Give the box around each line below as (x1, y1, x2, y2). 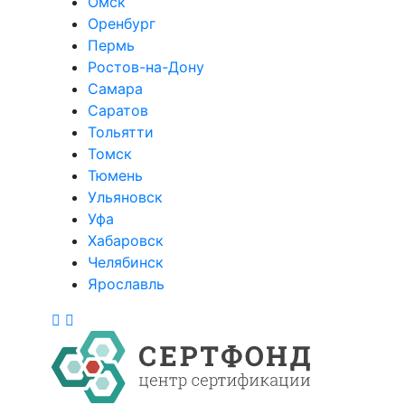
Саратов (88, 101, 148, 119)
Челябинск (88, 253, 164, 271)
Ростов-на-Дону (88, 58, 204, 76)
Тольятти (88, 123, 154, 141)
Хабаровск (88, 231, 164, 250)
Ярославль (88, 275, 165, 293)
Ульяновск (88, 188, 163, 206)
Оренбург (88, 14, 155, 33)
